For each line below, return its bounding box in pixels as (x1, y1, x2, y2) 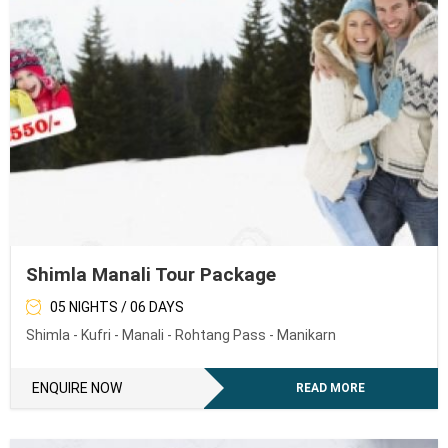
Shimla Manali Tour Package (26, 262, 276, 286)
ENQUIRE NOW (32, 379, 122, 396)
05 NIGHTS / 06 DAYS (50, 298, 184, 315)
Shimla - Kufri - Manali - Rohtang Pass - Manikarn (26, 326, 336, 343)
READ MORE (296, 380, 366, 395)
